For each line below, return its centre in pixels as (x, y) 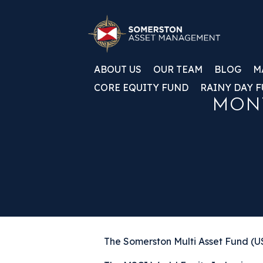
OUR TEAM (178, 69)
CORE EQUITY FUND (141, 87)
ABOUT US (118, 69)
